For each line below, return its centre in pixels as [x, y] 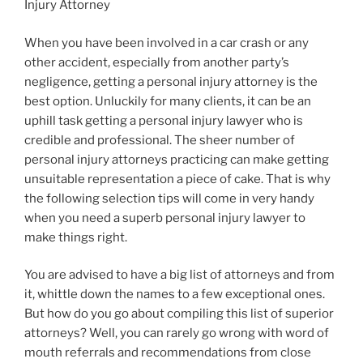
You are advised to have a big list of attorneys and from [179, 275]
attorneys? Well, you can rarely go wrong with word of [177, 333]
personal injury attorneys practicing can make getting [177, 159]
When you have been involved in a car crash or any [167, 43]
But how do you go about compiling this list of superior [179, 314]
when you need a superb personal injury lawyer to [165, 218]
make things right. [76, 237]
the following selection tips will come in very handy [169, 198]
